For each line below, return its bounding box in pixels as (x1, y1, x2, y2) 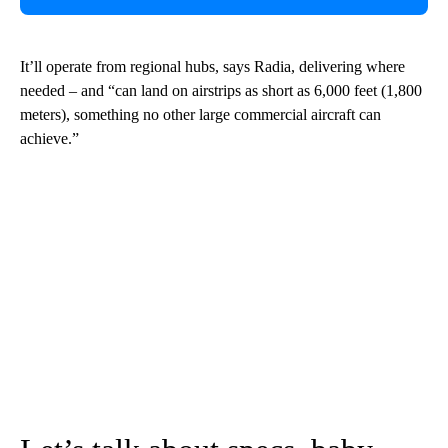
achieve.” (20, 129, 79, 147)
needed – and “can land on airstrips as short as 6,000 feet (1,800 (20, 81, 422, 99)
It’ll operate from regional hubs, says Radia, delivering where (20, 57, 405, 75)
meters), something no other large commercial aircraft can (20, 105, 381, 123)
